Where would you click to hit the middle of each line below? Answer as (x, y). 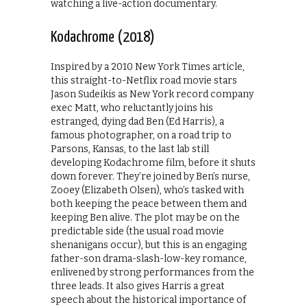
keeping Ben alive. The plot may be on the (145, 217)
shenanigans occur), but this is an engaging (149, 245)
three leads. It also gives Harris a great (138, 286)
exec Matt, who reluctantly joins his (132, 108)
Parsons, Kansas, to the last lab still (130, 149)
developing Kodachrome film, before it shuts (153, 162)
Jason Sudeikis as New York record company (152, 94)
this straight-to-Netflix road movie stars (144, 80)
